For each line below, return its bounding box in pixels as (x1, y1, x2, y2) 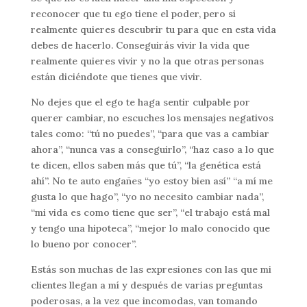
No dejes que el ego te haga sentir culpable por (30, 95, 250, 108)
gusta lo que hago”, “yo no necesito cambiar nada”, (30, 190, 264, 203)
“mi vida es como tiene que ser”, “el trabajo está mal (30, 206, 270, 219)
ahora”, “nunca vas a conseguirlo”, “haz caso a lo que (30, 143, 274, 156)
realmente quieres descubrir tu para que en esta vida (30, 23, 276, 36)
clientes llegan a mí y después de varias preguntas (30, 278, 262, 291)
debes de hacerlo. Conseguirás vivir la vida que (30, 38, 249, 51)
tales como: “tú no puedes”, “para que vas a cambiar (30, 127, 269, 140)
